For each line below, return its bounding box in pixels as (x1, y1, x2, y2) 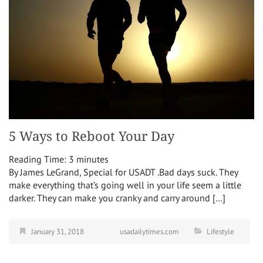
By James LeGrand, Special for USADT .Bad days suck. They (9, 166, 238, 178)
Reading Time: (9, 153, 69, 165)
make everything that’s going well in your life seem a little (9, 178, 241, 191)
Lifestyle (207, 226, 234, 237)
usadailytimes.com (120, 226, 179, 237)
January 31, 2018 (31, 226, 84, 237)
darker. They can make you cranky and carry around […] (9, 191, 225, 204)
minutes (76, 153, 109, 165)
